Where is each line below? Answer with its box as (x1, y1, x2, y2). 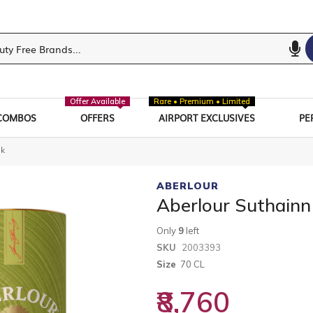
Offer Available (69, 96, 125, 106)
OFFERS (80, 110, 115, 124)
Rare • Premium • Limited (154, 96, 251, 106)
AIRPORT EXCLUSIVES (159, 110, 256, 124)
